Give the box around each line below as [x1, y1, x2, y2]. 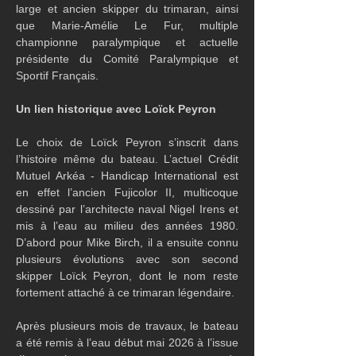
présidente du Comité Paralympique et [16, 52, 238, 65]
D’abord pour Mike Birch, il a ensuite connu [16, 236, 238, 249]
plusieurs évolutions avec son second [16, 253, 238, 265]
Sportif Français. [16, 69, 99, 82]
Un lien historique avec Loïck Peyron [16, 103, 216, 115]
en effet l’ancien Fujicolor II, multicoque [16, 186, 238, 199]
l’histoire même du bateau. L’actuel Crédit [16, 153, 238, 165]
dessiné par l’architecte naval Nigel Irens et [16, 203, 238, 215]
